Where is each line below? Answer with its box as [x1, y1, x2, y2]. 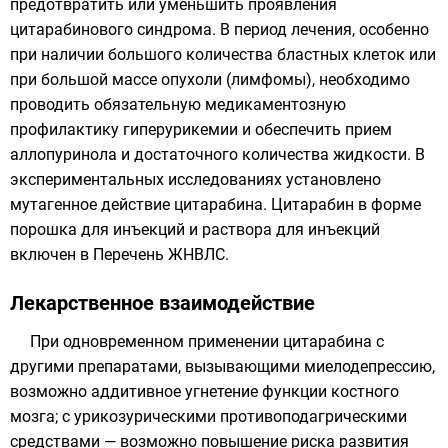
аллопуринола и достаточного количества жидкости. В [10, 145, 425, 164]
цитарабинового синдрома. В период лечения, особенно [10, 20, 429, 39]
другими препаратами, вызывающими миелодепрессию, [10, 357, 435, 376]
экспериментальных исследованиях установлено [10, 170, 381, 189]
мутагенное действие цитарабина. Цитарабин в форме [10, 195, 421, 214]
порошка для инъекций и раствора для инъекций [10, 220, 380, 239]
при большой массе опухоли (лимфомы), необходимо [10, 70, 410, 89]
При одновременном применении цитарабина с [30, 332, 384, 351]
